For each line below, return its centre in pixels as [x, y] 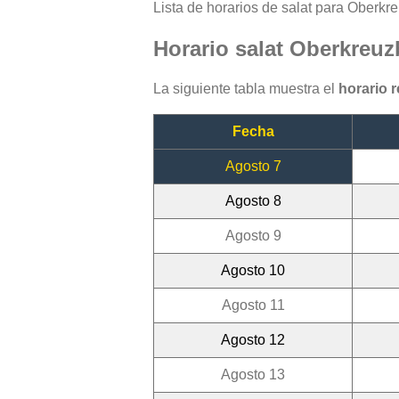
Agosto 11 [253, 305]
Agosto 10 [253, 271]
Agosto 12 [253, 340]
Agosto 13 [253, 375]
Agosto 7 [253, 167]
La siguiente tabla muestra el [246, 89]
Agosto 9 [253, 236]
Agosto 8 [253, 201]
